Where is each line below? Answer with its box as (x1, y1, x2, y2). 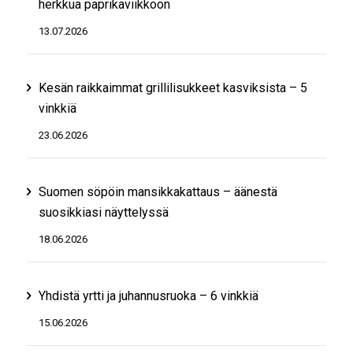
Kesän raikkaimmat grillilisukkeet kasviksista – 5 (38, 80, 307, 95)
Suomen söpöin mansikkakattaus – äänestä (38, 184, 277, 199)
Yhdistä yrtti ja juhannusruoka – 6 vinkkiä (38, 288, 258, 303)
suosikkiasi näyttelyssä (38, 204, 169, 220)
